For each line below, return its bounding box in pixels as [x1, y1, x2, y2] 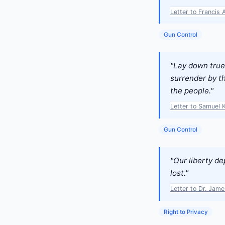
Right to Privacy [163, 208, 208, 215]
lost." [170, 168, 188, 178]
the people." [170, 86, 213, 96]
